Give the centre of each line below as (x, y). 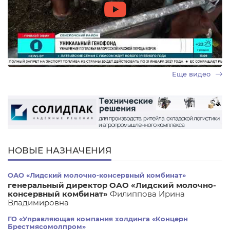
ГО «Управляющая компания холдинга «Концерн (98, 219)
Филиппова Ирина (147, 194)
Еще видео (192, 74)
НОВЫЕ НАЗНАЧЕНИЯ (60, 150)
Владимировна (38, 203)
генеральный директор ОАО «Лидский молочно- (112, 185)
